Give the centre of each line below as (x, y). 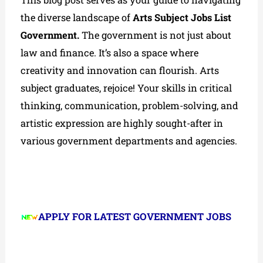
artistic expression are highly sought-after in (122, 123)
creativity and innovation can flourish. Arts (120, 70)
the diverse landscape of (77, 17)
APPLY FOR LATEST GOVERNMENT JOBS (135, 216)
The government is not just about (157, 35)
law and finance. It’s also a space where (110, 52)
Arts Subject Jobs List (182, 17)
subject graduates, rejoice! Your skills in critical (127, 87)
